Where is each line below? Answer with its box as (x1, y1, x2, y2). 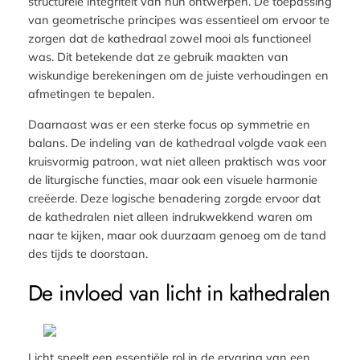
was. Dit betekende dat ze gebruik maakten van (27, 49, 288, 65)
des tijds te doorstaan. (27, 245, 148, 261)
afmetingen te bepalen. (27, 86, 154, 102)
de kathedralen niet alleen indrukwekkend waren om (27, 208, 313, 224)
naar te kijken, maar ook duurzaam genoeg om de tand (27, 227, 326, 243)
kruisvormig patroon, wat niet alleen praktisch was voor (27, 153, 326, 169)
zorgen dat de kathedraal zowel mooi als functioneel (27, 31, 311, 47)
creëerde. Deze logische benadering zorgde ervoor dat (27, 190, 321, 206)
